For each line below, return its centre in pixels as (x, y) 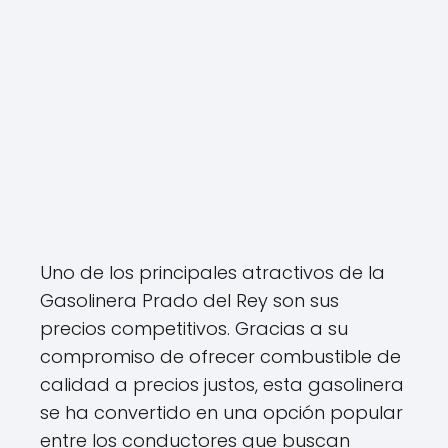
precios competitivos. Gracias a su (194, 328)
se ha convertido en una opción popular (221, 412)
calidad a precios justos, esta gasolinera (222, 384)
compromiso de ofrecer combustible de (220, 356)
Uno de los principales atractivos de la (212, 272)
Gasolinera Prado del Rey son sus (189, 300)
